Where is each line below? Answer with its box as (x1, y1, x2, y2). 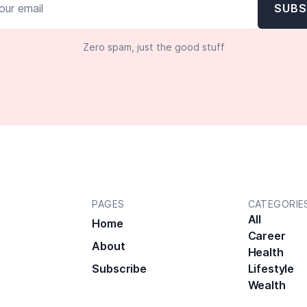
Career (247, 229, 286, 243)
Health (247, 245, 284, 260)
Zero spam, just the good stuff (82, 41, 225, 53)
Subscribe (92, 262, 147, 276)
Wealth (247, 278, 286, 293)
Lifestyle (247, 262, 295, 276)
